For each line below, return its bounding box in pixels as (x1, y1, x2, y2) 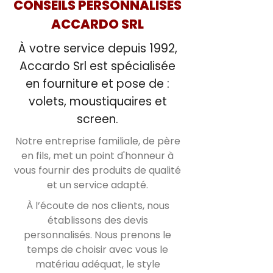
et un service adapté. (47, 178, 148, 192)
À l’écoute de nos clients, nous (26, 199, 169, 213)
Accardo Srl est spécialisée (19, 58, 175, 74)
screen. (77, 111, 118, 127)
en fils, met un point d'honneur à (21, 149, 174, 163)
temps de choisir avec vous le (27, 243, 168, 257)
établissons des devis (47, 213, 148, 227)
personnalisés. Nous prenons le (24, 228, 171, 242)
